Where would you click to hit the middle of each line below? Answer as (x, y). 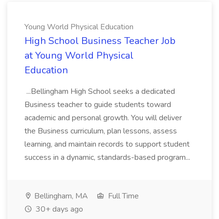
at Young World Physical (79, 55)
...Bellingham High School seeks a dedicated (100, 91)
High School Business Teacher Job (100, 41)
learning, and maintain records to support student (107, 144)
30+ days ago (58, 209)
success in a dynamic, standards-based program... (108, 157)
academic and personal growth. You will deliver (103, 118)
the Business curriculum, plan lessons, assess (101, 131)
